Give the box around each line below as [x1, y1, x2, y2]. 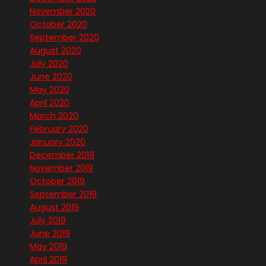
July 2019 [30, 214, 66, 227]
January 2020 [30, 136, 85, 148]
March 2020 [30, 110, 78, 122]
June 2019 [30, 227, 70, 240]
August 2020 [30, 45, 81, 57]
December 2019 [30, 149, 94, 161]
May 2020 [30, 84, 69, 96]
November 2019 [30, 162, 93, 175]
